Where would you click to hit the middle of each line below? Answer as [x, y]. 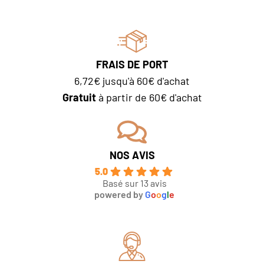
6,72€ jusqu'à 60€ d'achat [132, 80]
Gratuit [79, 97]
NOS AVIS [132, 155]
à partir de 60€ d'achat [149, 97]
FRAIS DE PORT [132, 64]
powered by [120, 194]
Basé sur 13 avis [134, 183]
